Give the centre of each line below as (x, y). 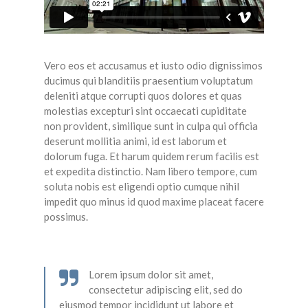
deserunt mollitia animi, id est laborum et (135, 141)
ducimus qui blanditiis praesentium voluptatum (148, 81)
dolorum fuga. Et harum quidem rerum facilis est (152, 156)
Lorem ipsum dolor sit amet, (151, 275)
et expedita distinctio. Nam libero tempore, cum (151, 172)
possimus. (66, 217)
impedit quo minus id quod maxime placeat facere (154, 202)
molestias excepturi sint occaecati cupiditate (145, 111)
